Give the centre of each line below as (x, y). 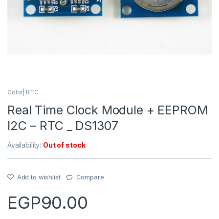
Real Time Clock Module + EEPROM (108, 110)
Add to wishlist (39, 177)
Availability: (25, 145)
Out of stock (64, 145)
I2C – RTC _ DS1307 (63, 126)
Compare (90, 177)
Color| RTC (23, 92)
